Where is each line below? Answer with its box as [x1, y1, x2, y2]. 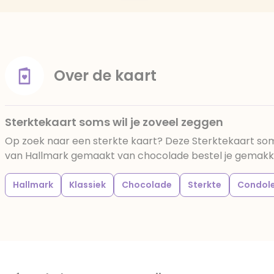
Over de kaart [54, 65, 157, 86]
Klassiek [69, 179, 106, 191]
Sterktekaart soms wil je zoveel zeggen [5, 114, 223, 130]
